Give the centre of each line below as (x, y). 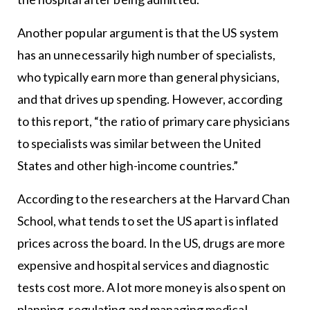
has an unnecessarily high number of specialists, (146, 54)
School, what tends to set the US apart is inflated (148, 220)
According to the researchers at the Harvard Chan (154, 198)
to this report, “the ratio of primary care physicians (153, 121)
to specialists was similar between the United (139, 143)
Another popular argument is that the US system (148, 32)
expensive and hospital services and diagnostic (143, 265)
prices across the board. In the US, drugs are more (151, 243)
